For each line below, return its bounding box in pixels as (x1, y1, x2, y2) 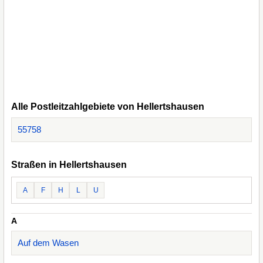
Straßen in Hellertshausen (11, 160, 127, 170)
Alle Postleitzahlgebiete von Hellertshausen (11, 102, 204, 112)
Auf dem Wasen (18, 238, 79, 248)
